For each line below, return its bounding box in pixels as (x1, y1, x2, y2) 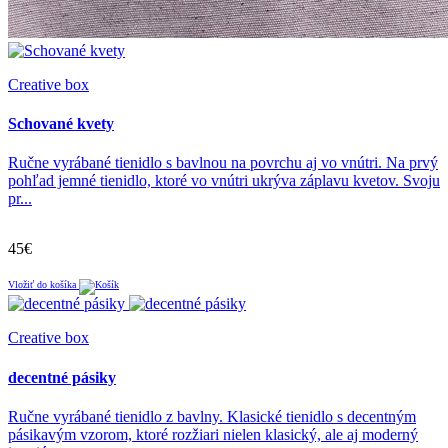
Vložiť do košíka (8, 279, 79, 291)
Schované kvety (8, 115, 114, 133)
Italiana (8, 42, 54, 60)
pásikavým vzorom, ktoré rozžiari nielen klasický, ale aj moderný (8, 425, 418, 443)
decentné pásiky (8, 368, 116, 386)
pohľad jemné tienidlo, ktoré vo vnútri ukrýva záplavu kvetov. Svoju (8, 172, 440, 190)
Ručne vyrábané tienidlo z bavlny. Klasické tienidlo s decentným (8, 407, 416, 425)
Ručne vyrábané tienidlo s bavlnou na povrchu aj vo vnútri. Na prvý (8, 154, 438, 172)
